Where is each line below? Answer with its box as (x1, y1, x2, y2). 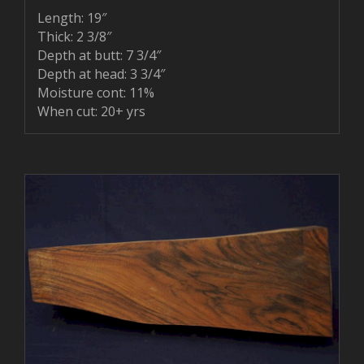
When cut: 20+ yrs (37, 102, 145, 120)
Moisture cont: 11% (37, 83, 154, 102)
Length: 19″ (37, 8, 106, 27)
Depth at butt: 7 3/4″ (37, 45, 161, 64)
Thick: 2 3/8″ (37, 27, 111, 45)
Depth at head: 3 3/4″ (37, 64, 165, 83)
